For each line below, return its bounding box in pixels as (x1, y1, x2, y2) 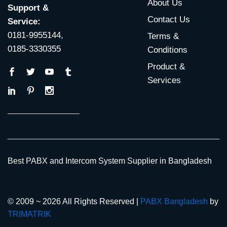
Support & (8, 3, 49, 13)
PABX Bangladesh (140, 197, 208, 206)
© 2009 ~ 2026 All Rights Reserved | (8, 197, 140, 206)
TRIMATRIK (8, 209, 51, 218)
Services (147, 75, 181, 85)
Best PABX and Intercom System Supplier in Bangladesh (8, 156, 212, 165)
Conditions (147, 45, 187, 55)
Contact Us (147, 14, 190, 24)
